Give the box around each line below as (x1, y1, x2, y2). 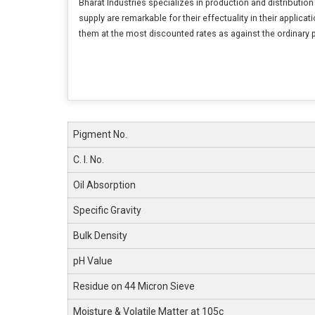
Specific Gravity (73, 205, 141, 216)
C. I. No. (73, 154, 104, 165)
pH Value (73, 255, 112, 266)
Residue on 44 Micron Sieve (73, 281, 195, 292)
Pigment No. (73, 129, 127, 140)
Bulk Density (73, 230, 127, 241)
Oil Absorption (73, 179, 136, 191)
